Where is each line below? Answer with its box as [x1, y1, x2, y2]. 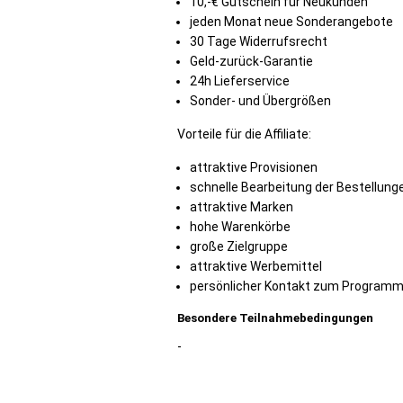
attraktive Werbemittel [190, 259, 322, 273]
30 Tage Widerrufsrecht [190, 34, 327, 49]
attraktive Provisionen [190, 160, 318, 175]
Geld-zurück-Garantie [190, 54, 313, 68]
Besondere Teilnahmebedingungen [177, 311, 373, 325]
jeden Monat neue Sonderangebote [190, 14, 393, 29]
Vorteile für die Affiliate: [177, 127, 311, 141]
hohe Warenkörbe [190, 219, 291, 234]
